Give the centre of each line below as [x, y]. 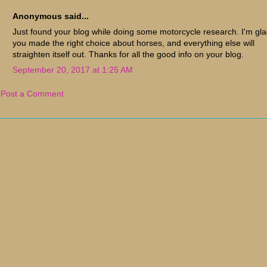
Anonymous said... [51, 16]
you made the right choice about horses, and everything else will [133, 43]
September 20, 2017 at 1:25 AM [73, 69]
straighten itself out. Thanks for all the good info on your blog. [128, 54]
